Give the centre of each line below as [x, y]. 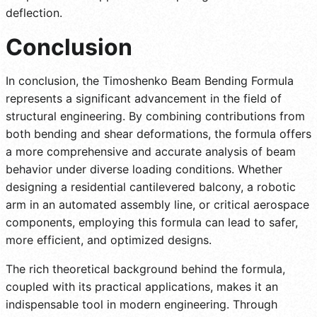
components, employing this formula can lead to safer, [152, 222]
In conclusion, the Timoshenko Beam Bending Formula [150, 80]
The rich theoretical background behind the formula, [145, 269]
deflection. [34, 12]
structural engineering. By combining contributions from [155, 116]
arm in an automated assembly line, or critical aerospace [157, 204]
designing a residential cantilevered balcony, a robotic [151, 186]
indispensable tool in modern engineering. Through [142, 304]
